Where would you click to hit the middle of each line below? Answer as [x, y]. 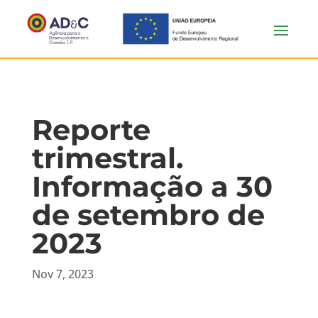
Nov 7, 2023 [62, 274]
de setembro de [148, 215]
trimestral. [107, 158]
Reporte [91, 130]
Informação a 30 [152, 186]
